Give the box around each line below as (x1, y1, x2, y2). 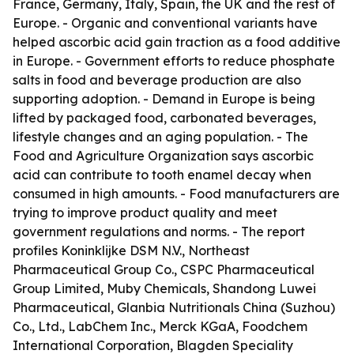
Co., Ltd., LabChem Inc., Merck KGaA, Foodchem (13, 318, 307, 334)
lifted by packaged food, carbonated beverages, (13, 110, 316, 126)
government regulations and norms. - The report (13, 224, 305, 239)
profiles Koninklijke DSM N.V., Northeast (13, 243, 250, 258)
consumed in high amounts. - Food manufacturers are (13, 186, 340, 201)
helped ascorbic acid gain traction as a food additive (13, 34, 341, 50)
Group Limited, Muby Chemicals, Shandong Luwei (13, 281, 316, 296)
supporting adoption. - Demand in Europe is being (13, 91, 315, 107)
